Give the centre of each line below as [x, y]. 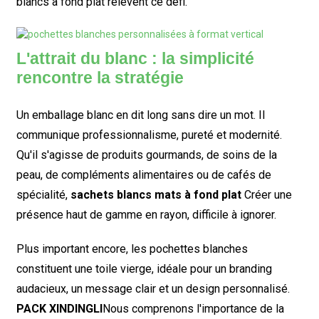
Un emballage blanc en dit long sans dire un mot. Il [140, 115]
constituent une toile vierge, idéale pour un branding [144, 268]
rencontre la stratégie [100, 78]
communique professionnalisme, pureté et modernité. [149, 135]
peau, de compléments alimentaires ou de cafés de [143, 174]
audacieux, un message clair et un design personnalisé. [153, 288]
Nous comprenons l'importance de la [193, 308]
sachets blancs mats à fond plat [156, 194]
